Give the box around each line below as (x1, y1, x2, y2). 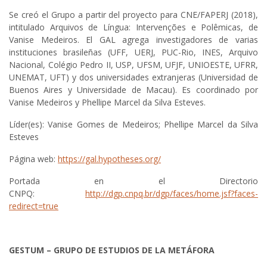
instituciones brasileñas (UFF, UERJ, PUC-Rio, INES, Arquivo (9, 46, 258, 58)
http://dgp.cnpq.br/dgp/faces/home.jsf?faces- (85, 188, 258, 200)
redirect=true (9, 200, 58, 212)
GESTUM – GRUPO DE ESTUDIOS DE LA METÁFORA (9, 244, 215, 256)
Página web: (9, 153, 58, 165)
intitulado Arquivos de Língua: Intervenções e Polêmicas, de (9, 21, 258, 33)
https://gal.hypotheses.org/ (58, 153, 161, 165)
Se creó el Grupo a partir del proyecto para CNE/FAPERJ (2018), (9, 9, 258, 21)
